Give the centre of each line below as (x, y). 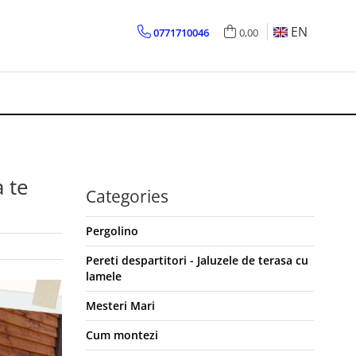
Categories (127, 196)
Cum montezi (122, 335)
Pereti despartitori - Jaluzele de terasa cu (197, 260)
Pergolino (112, 231)
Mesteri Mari (120, 306)
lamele (103, 276)
